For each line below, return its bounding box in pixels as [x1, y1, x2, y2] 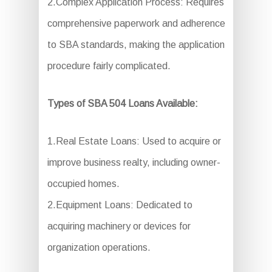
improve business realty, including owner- [47, 157, 220, 168]
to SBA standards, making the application [47, 39, 225, 50]
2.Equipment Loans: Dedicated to [47, 200, 192, 211]
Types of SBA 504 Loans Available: [47, 98, 198, 109]
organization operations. [47, 242, 151, 253]
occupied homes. [47, 178, 120, 189]
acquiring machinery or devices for [47, 221, 191, 232]
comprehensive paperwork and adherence [47, 18, 225, 29]
